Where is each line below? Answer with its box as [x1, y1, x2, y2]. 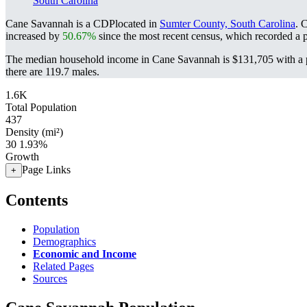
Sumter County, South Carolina [160, 18, 295, 29]
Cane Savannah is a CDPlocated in [5, 18, 160, 29]
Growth [5, 151, 39, 162]
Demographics [33, 235, 96, 247]
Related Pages [33, 260, 94, 272]
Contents [5, 191, 68, 209]
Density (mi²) [5, 126, 63, 138]
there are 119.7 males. [5, 66, 99, 77]
